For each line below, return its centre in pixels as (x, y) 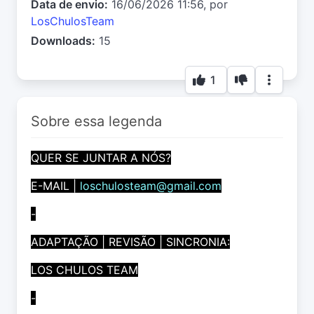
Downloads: (63, 41)
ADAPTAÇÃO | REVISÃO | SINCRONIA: (130, 242)
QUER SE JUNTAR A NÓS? (101, 158)
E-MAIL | (54, 186)
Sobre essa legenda (96, 122)
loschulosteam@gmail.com (149, 186)
